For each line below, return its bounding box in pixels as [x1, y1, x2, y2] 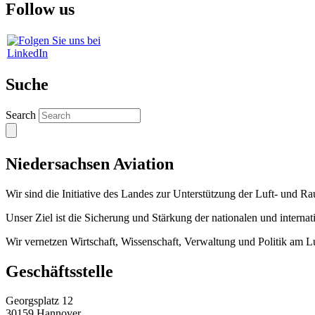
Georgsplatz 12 [6, 295, 73, 307]
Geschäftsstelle [6, 262, 113, 281]
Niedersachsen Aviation [6, 154, 174, 173]
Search [6, 108, 36, 121]
